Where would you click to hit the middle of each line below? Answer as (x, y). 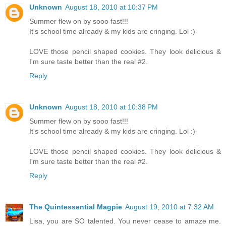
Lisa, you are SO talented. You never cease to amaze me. (125, 221)
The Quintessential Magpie (76, 207)
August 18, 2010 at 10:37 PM (111, 7)
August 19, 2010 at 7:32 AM (169, 207)
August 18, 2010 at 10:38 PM (111, 107)
